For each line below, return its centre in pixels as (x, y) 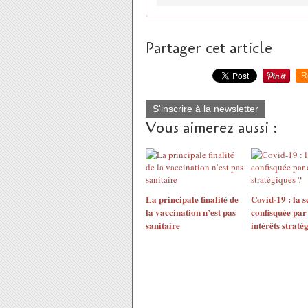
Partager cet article (209, 48)
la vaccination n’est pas (191, 212)
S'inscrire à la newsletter (206, 109)
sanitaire (163, 225)
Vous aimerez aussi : (212, 128)
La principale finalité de (192, 199)
